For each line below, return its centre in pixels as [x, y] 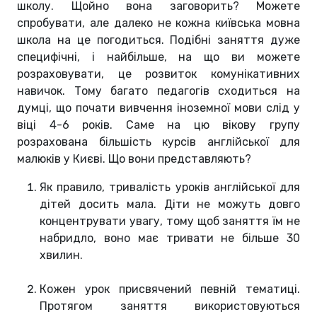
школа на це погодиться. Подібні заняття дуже [158, 40]
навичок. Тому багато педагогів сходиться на [158, 91]
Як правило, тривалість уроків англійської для [170, 188]
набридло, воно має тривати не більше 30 [170, 238]
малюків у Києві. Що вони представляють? [134, 159]
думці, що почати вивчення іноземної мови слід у [158, 108]
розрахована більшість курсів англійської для [158, 142]
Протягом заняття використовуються [170, 306]
